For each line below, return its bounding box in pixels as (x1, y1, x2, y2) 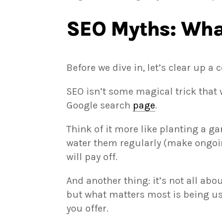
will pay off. (66, 151, 118, 163)
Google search (66, 99, 133, 111)
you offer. (66, 202, 109, 214)
